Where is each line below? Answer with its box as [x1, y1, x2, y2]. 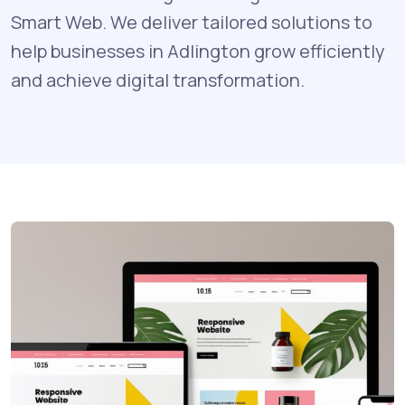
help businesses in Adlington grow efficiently [11, 38, 385, 63]
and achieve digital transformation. [11, 67, 305, 92]
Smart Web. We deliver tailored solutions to [11, 9, 372, 34]
